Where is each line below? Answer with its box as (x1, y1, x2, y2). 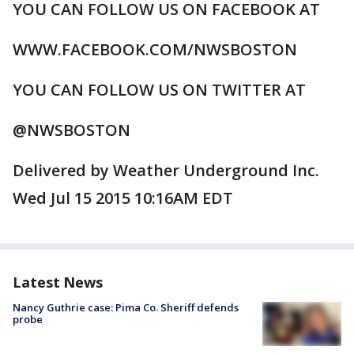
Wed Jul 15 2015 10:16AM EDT (13, 187, 233, 209)
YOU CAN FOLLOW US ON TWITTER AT (13, 79, 306, 100)
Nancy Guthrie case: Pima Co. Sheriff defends (13, 300, 239, 314)
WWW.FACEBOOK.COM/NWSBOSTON (13, 39, 297, 60)
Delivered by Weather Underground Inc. (13, 160, 319, 181)
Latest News (13, 273, 103, 292)
